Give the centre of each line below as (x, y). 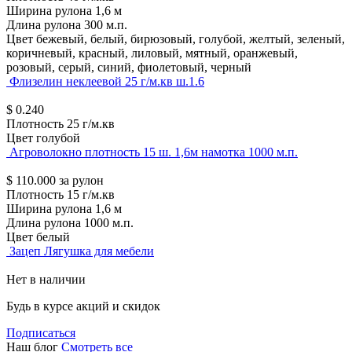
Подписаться (41, 333)
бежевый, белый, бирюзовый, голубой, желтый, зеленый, (191, 39)
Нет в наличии (46, 280)
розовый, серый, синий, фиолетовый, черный (129, 68)
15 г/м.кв (91, 195)
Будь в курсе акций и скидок (83, 306)
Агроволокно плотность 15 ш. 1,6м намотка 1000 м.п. (154, 152)
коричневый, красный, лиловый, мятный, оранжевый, (152, 53)
